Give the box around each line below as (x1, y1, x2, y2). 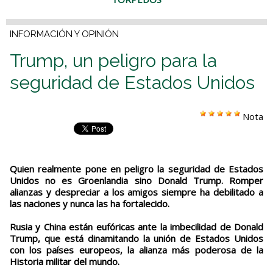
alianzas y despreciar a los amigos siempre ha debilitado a (10, 186, 263, 199)
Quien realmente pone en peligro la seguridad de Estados (10, 163, 263, 175)
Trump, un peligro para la (10, 50, 217, 72)
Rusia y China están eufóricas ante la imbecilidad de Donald (10, 221, 263, 233)
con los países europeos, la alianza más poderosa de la (10, 244, 263, 257)
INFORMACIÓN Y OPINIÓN (10, 29, 119, 40)
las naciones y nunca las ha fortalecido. (10, 197, 169, 210)
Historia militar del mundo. (10, 255, 119, 268)
